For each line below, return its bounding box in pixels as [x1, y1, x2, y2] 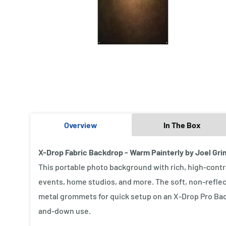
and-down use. [38, 205, 91, 215]
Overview [64, 120, 97, 130]
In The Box [163, 120, 201, 130]
